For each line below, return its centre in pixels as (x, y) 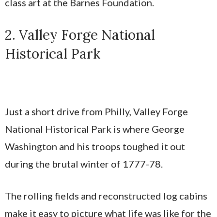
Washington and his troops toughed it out (95, 147)
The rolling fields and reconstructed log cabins (106, 196)
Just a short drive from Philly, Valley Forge (96, 112)
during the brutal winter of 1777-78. (84, 164)
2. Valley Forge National (80, 35)
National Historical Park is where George (95, 129)
